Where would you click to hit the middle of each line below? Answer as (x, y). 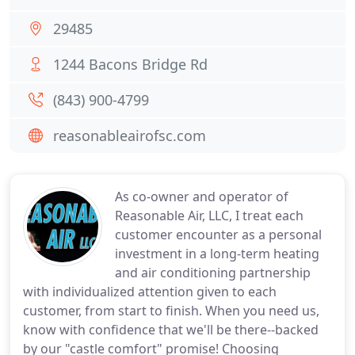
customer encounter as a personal (218, 235)
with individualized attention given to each (150, 292)
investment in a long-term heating (217, 254)
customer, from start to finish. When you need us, (171, 311)
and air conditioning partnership (213, 273)
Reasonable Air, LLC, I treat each (209, 216)
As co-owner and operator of (202, 197)
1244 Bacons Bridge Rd (130, 64)
